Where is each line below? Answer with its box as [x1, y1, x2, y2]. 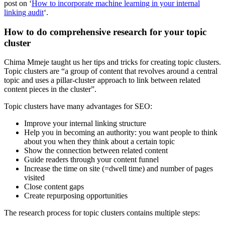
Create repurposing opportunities [24, 191, 128, 200]
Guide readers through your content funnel [24, 155, 159, 164]
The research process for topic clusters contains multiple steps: [4, 208, 200, 217]
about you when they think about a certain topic [24, 137, 175, 146]
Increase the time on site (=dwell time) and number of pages [24, 164, 213, 173]
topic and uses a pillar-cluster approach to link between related [4, 76, 200, 85]
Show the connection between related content [24, 146, 168, 155]
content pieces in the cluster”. [4, 85, 96, 94]
